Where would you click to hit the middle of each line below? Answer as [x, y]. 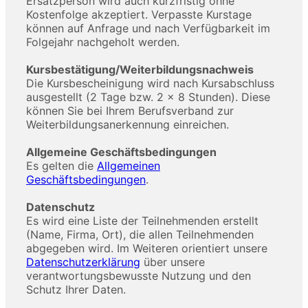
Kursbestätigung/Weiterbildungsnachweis [140, 70]
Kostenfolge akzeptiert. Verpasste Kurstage [139, 15]
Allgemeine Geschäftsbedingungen [121, 152]
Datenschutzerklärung [83, 262]
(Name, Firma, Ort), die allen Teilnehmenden [140, 235]
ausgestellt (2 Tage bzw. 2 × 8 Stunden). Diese [148, 97]
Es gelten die [62, 166]
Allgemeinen [129, 166]
